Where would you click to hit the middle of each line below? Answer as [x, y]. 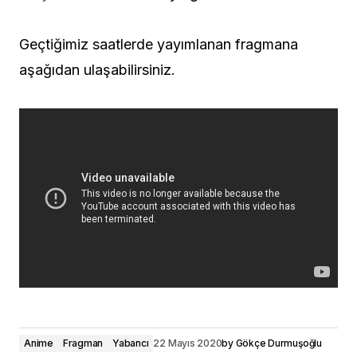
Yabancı [131, 343]
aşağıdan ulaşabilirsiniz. [97, 70]
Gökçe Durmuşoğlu [279, 343]
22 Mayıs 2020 [188, 343]
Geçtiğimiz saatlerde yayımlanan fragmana [159, 44]
